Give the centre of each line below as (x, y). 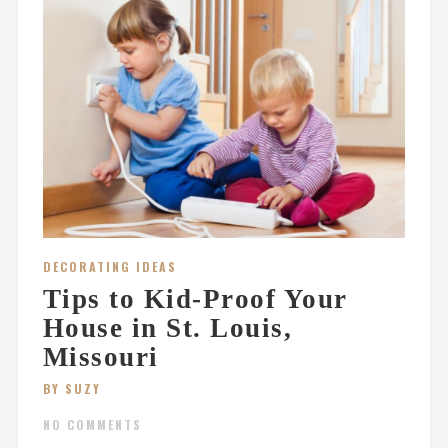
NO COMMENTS (92, 425)
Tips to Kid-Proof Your (195, 299)
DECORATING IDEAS (109, 267)
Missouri (100, 357)
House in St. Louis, (167, 328)
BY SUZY (71, 389)
